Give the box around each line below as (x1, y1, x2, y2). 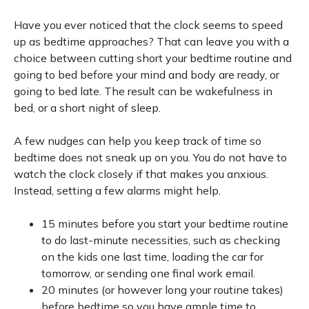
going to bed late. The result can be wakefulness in (14, 84, 272, 98)
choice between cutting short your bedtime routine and (14, 51, 292, 65)
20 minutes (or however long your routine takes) (41, 283, 283, 297)
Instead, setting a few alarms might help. (14, 183, 221, 197)
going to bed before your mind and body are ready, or (14, 68, 279, 81)
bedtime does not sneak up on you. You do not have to (14, 150, 287, 164)
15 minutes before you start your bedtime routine (41, 217, 288, 230)
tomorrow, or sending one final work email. (41, 266, 255, 280)
